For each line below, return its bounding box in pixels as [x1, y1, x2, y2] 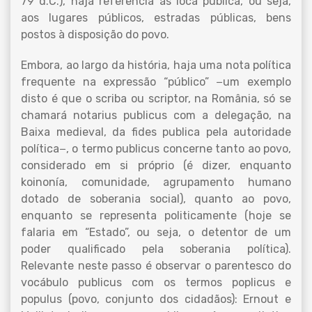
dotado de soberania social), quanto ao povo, [21, 192, 291, 205]
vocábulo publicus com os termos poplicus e [21, 276, 291, 289]
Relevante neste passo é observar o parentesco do [21, 259, 291, 272]
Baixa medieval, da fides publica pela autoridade [21, 125, 291, 139]
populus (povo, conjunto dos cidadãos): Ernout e [21, 292, 291, 306]
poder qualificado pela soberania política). [21, 242, 291, 256]
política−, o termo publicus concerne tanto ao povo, [21, 142, 291, 155]
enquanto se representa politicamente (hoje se [21, 209, 291, 222]
